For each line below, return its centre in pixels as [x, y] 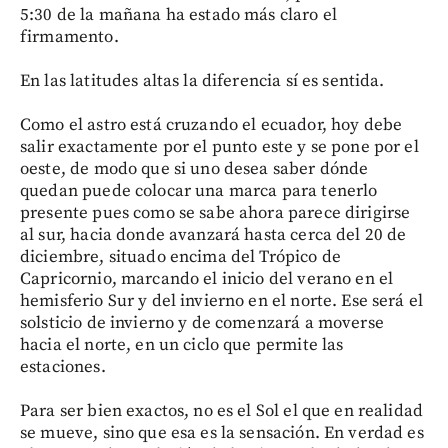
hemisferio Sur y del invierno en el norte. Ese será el [222, 300]
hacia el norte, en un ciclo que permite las [182, 344]
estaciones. [63, 366]
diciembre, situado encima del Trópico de [180, 256]
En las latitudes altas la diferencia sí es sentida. [202, 80]
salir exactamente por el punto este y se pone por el [219, 146]
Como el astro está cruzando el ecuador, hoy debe [211, 124]
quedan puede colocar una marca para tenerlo [199, 190]
